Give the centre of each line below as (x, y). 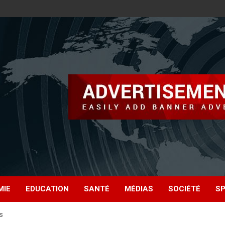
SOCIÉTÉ (184, 189)
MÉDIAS (139, 189)
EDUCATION (47, 189)
